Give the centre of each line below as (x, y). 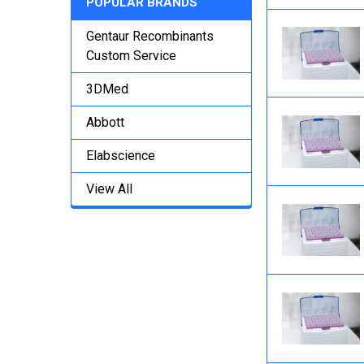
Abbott (105, 122)
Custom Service (131, 56)
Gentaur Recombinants (150, 36)
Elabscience (121, 156)
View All (109, 189)
